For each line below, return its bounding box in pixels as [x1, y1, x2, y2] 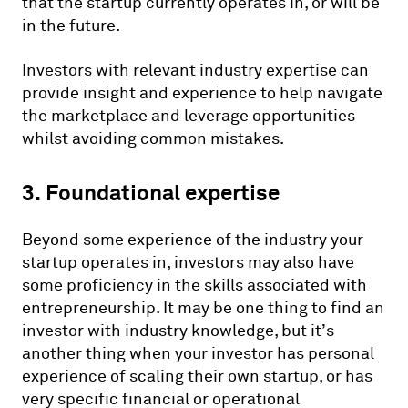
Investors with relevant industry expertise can [22, 59, 369, 81]
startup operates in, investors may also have [22, 251, 354, 273]
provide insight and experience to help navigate [22, 82, 382, 104]
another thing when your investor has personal [22, 342, 374, 364]
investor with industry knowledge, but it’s [22, 320, 334, 342]
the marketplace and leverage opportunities [22, 105, 355, 127]
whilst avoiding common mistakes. [22, 127, 284, 149]
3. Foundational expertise [22, 178, 280, 206]
